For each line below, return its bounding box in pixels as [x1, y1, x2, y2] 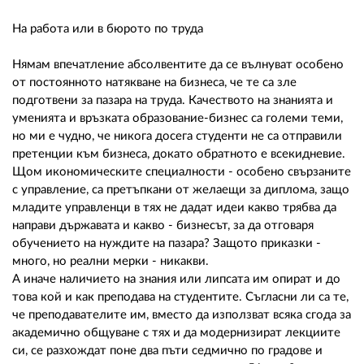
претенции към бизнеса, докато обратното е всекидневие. [12, 147, 345, 160]
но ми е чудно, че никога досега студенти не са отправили [12, 129, 342, 142]
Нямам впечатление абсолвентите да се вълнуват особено [12, 58, 344, 71]
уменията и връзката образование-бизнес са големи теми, [12, 111, 343, 124]
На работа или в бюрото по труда [12, 22, 203, 35]
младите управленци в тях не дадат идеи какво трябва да [12, 201, 336, 214]
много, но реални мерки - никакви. [12, 254, 209, 267]
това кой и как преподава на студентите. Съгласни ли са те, [12, 290, 349, 303]
